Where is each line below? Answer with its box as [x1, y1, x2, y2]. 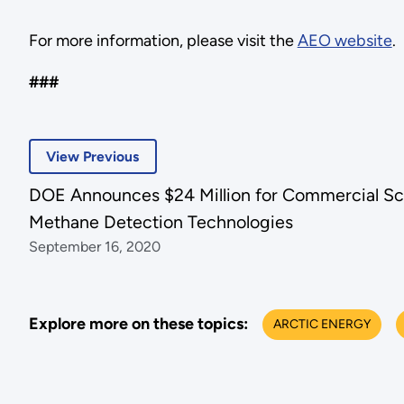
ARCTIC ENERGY [272, 316, 371, 332]
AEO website [297, 30, 392, 50]
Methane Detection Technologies [28, 211, 293, 234]
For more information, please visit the [28, 30, 298, 50]
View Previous [46, 148, 140, 166]
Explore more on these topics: [28, 314, 248, 334]
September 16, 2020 [28, 238, 161, 256]
